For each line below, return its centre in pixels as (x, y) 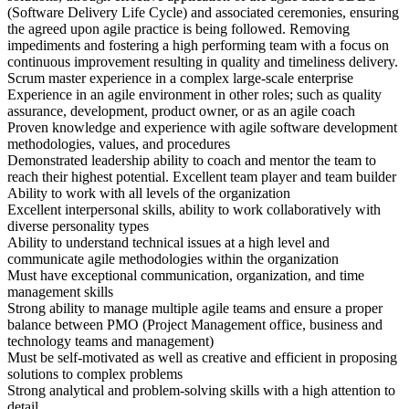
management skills (60, 292)
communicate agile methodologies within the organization (173, 259)
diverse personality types (78, 226)
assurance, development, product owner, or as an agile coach (181, 111)
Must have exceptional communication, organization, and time (186, 276)
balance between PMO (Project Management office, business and (195, 325)
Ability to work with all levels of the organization (149, 194)
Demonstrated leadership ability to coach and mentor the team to (192, 161)
